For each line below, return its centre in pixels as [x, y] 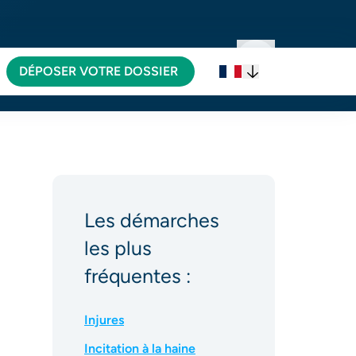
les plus [118, 248]
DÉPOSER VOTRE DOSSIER [99, 71]
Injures [104, 320]
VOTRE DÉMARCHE [91, 61]
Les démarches [152, 220]
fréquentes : [137, 276]
